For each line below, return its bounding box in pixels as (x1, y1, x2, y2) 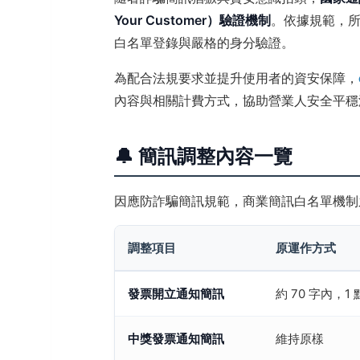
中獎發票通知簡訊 (128, 331, 224, 346)
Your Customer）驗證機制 (114, 12, 271, 28)
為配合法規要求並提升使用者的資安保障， (114, 70, 358, 86)
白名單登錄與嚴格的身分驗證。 (114, 35, 294, 51)
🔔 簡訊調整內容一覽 (114, 145, 292, 168)
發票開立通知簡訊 (128, 286, 224, 301)
